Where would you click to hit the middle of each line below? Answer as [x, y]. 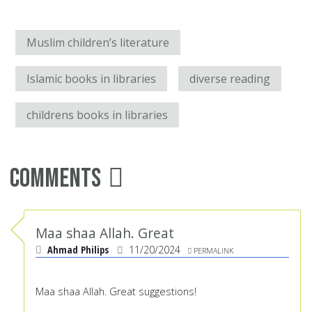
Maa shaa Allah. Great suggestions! [116, 292]
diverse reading [230, 79]
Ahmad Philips [78, 250]
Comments [55, 179]
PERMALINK [213, 251]
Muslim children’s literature [98, 43]
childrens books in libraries [97, 115]
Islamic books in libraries [91, 79]
